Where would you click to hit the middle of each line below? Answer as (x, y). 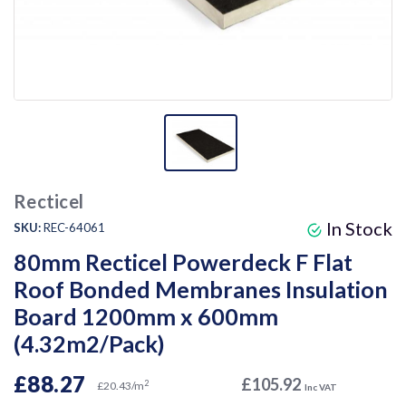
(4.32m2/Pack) (89, 344)
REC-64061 (74, 228)
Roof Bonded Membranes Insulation (201, 290)
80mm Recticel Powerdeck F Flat (183, 262)
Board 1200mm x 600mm (146, 317)
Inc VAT (321, 387)
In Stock (358, 229)
